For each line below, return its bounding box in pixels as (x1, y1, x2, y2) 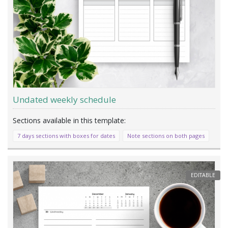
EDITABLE (191, 171, 215, 179)
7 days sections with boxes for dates (17, 132, 115, 140)
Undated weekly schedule (13, 94, 116, 106)
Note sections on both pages (127, 132, 205, 140)
